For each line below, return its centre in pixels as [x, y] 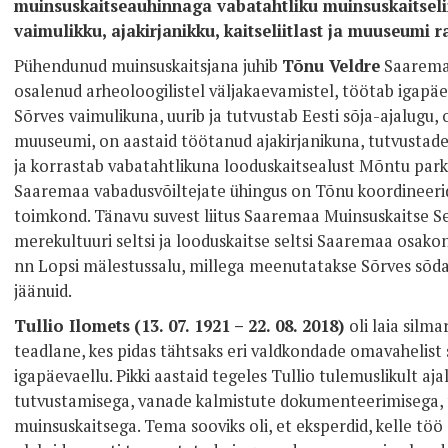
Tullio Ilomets [72, 325]
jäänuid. [44, 290]
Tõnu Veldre [331, 65]
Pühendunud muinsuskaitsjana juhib [148, 65]
